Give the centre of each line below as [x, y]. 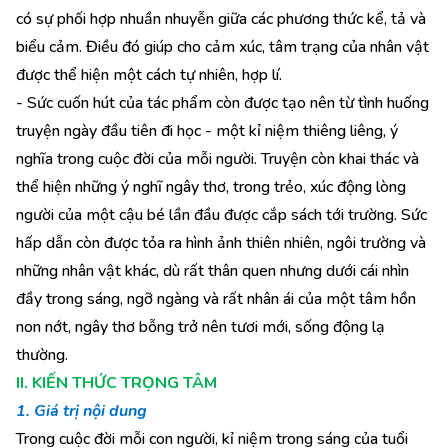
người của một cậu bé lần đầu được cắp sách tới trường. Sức [221, 215]
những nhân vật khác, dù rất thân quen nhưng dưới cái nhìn [212, 271]
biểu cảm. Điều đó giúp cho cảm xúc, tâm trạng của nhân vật [222, 47]
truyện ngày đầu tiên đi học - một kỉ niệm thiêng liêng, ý [207, 131]
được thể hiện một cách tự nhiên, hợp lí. [149, 75]
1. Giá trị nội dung [81, 411]
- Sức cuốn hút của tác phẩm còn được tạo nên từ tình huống [222, 103]
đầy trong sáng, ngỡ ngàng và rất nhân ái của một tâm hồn [216, 299]
